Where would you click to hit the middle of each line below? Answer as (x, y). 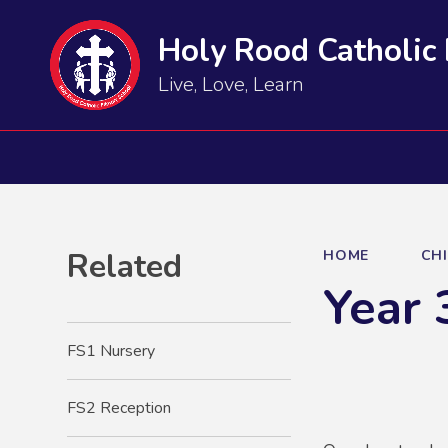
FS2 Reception (119, 407)
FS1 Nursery (111, 350)
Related (125, 267)
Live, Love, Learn (231, 84)
